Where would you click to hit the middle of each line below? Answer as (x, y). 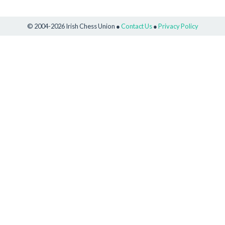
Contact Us (136, 26)
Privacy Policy (178, 26)
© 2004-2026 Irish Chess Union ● (74, 26)
